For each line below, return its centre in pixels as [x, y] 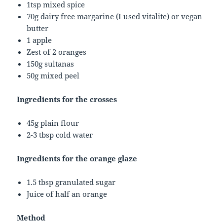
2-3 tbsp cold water [60, 134]
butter [38, 28]
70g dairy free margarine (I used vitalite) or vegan [115, 16]
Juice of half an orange [67, 194]
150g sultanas [51, 63]
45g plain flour [53, 123]
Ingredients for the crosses [67, 99]
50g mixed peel [53, 75]
